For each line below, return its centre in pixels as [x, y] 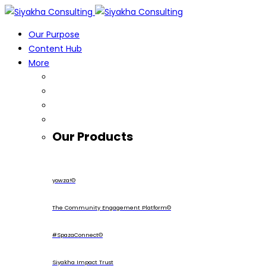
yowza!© [64, 180]
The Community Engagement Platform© [112, 208]
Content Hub [55, 49]
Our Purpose [54, 34]
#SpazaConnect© [77, 235]
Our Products [93, 137]
